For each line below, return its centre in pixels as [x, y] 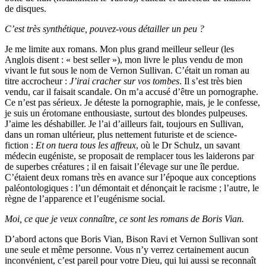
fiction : [20, 145]
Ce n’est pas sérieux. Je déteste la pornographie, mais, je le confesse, [132, 103]
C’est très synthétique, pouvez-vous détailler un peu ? [104, 29]
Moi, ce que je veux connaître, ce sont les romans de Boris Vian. [124, 219]
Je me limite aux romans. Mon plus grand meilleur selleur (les [119, 49]
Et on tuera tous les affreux [86, 145]
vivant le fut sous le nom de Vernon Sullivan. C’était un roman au [127, 71]
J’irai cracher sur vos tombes [124, 81]
